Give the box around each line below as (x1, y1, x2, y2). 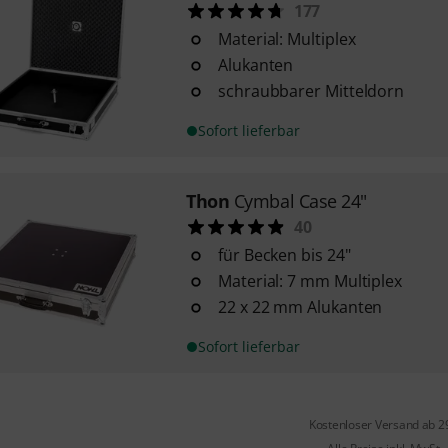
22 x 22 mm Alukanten (217, 296, 383, 318)
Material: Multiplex (217, 28, 356, 50)
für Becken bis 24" (217, 244, 351, 266)
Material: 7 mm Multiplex (217, 270, 403, 292)
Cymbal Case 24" (233, 189, 367, 213)
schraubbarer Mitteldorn (217, 80, 405, 102)
